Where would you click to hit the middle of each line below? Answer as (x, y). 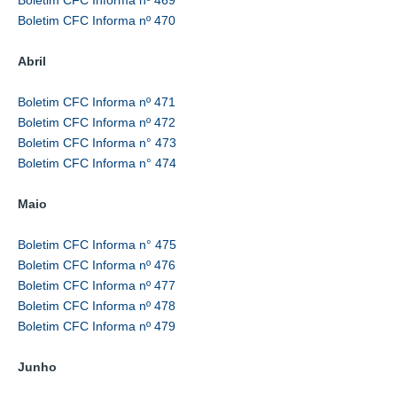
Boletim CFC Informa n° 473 (97, 142)
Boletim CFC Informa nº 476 (97, 265)
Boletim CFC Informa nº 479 (97, 326)
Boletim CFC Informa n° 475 (97, 244)
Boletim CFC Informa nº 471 (97, 101)
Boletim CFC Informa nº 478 (97, 305)
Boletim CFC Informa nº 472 (97, 122)
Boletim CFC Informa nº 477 (97, 285)
